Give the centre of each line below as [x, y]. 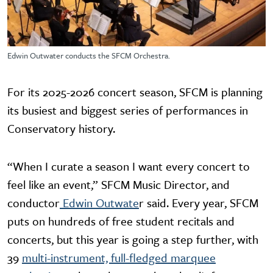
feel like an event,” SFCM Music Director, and [119, 185]
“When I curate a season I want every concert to [129, 166]
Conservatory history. [63, 129]
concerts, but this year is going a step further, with [133, 239]
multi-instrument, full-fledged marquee [119, 258]
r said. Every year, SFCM [199, 203]
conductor [34, 203]
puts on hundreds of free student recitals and [121, 221]
